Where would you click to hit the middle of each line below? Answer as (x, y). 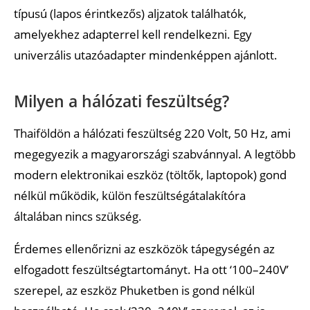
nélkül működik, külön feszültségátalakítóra (130, 195)
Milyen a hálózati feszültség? (121, 101)
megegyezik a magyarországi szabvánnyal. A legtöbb (155, 154)
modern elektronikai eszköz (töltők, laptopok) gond (150, 174)
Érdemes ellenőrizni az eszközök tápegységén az (144, 248)
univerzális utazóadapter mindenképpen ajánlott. (146, 55)
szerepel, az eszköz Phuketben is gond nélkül (134, 290)
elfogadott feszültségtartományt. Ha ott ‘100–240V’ (151, 269)
